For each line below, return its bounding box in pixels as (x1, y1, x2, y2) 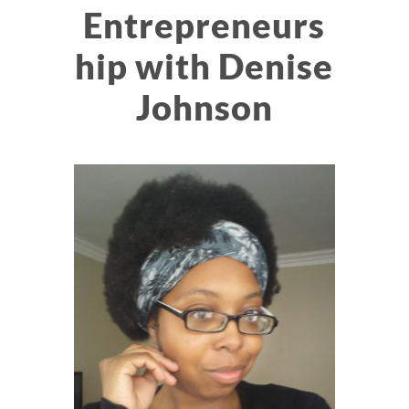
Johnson (135, 85, 273, 128)
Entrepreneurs (83, 3, 326, 46)
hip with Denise (75, 44, 334, 87)
